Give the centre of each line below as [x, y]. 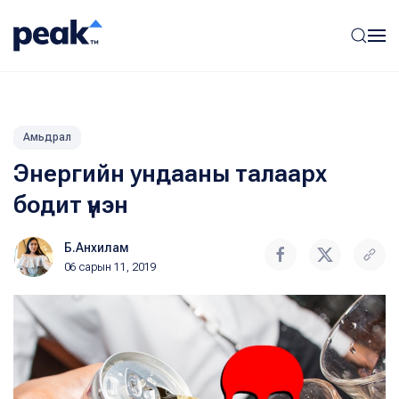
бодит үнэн [71, 205]
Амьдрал [47, 137]
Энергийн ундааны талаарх [170, 174]
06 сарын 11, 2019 [110, 267]
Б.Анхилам [97, 248]
